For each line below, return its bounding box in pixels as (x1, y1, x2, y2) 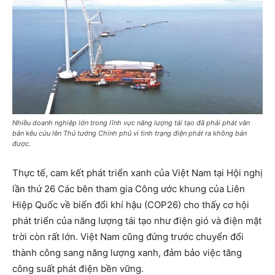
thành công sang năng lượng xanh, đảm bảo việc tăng (12, 246, 242, 258)
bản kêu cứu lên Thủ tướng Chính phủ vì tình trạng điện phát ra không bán (12, 128, 247, 137)
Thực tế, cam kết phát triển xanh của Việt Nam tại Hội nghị (12, 166, 263, 179)
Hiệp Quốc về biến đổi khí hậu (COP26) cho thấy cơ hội (12, 198, 249, 211)
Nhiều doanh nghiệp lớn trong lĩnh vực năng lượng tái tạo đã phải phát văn (12, 118, 250, 127)
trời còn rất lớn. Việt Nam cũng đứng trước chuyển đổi (12, 230, 244, 242)
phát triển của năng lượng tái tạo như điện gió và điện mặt (12, 214, 261, 227)
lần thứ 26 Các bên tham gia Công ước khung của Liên (12, 182, 245, 195)
